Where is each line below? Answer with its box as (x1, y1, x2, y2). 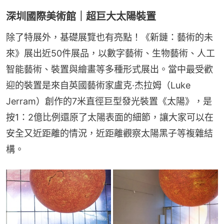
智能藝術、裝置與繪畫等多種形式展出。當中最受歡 (6, 64, 213, 75)
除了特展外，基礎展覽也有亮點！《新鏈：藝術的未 (6, 32, 213, 43)
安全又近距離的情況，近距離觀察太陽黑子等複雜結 (6, 128, 213, 139)
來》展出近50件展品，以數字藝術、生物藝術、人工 (6, 48, 215, 59)
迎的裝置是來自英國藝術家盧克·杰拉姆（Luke (6, 80, 190, 91)
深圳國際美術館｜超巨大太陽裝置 (6, 10, 156, 23)
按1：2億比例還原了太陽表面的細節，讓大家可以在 (6, 112, 213, 123)
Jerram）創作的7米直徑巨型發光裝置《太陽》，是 (6, 96, 212, 107)
